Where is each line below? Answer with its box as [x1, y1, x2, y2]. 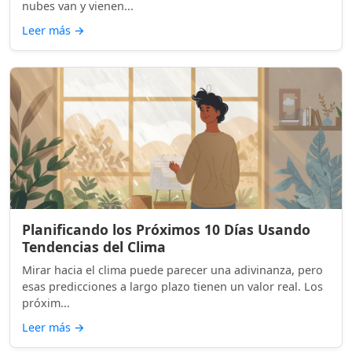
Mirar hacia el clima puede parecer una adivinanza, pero [22, 262, 323, 277]
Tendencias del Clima [22, 237, 166, 256]
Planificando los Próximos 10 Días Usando [22, 220, 310, 239]
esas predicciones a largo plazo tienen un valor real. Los [22, 279, 323, 294]
